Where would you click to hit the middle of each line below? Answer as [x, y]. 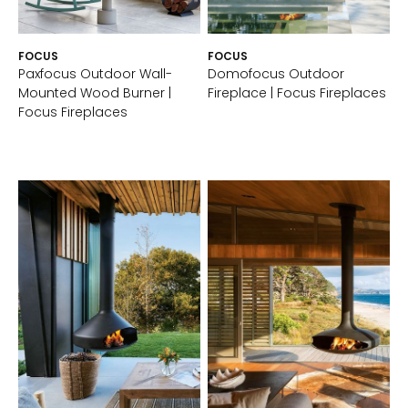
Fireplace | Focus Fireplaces [297, 92]
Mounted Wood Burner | [95, 92]
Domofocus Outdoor [276, 73]
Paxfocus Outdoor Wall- [95, 73]
